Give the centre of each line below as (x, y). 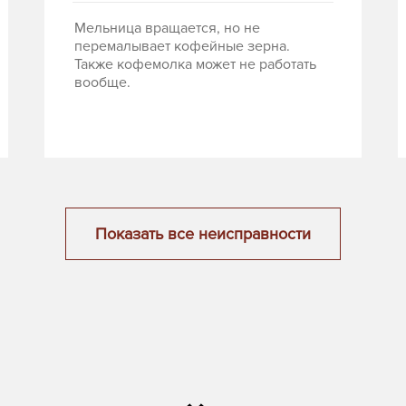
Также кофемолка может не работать (195, 65)
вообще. (102, 83)
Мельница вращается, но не (167, 29)
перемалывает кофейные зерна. (182, 47)
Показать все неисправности (203, 234)
